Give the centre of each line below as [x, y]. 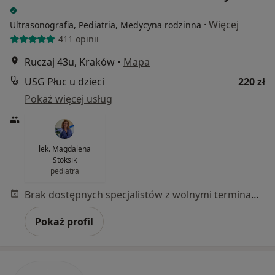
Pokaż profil [64, 221]
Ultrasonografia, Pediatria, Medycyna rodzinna [106, 25]
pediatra [64, 171]
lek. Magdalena [64, 149]
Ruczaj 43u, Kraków [70, 62]
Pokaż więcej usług [68, 99]
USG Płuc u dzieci [64, 81]
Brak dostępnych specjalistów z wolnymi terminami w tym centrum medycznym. [255, 194]
